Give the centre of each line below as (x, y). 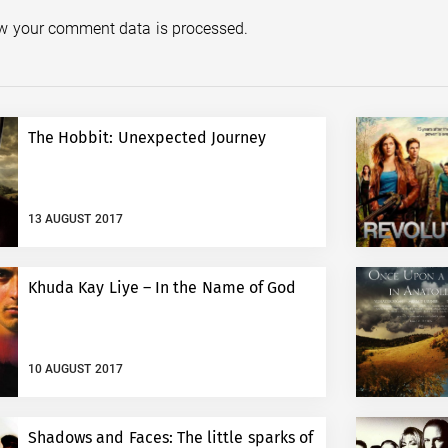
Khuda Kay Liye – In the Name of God (226, 288)
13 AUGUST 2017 (75, 218)
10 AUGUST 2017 (75, 368)
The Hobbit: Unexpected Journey (147, 138)
